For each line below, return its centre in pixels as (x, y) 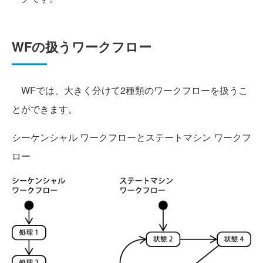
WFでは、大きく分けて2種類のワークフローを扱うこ (130, 90)
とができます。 (45, 109)
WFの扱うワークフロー (82, 46)
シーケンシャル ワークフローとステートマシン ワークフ (131, 137)
